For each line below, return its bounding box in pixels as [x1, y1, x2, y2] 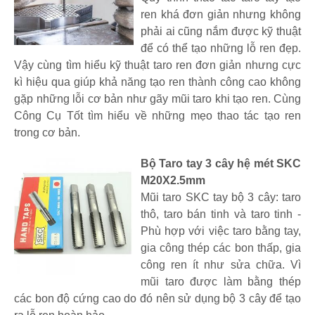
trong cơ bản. [14, 126, 80, 139]
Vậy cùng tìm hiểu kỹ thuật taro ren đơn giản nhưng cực [14, 58, 301, 71]
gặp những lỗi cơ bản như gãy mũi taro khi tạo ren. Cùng [14, 92, 301, 105]
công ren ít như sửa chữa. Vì [141, 258, 301, 271]
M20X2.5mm [141, 174, 205, 186]
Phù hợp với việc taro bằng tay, [141, 224, 301, 237]
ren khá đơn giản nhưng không [141, 8, 301, 20]
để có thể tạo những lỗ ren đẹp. [141, 41, 301, 54]
